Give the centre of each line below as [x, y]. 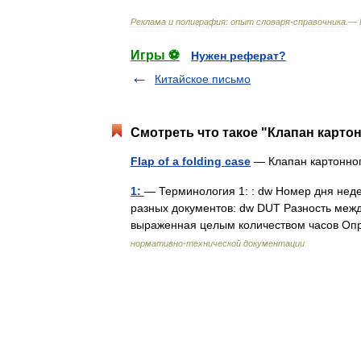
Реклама [148, 22]
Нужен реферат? [239, 56]
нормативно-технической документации [218, 243]
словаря [273, 22]
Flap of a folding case [191, 161]
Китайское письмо [203, 79]
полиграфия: [202, 22]
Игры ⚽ [155, 55]
